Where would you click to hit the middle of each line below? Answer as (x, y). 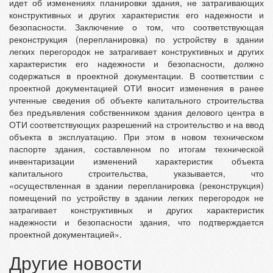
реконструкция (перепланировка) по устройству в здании (136, 39)
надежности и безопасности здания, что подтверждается (136, 222)
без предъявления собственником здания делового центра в (136, 112)
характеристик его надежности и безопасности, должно (136, 64)
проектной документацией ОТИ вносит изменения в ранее (136, 88)
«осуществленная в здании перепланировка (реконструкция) (136, 186)
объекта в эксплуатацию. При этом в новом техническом (136, 137)
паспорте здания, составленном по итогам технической (136, 149)
